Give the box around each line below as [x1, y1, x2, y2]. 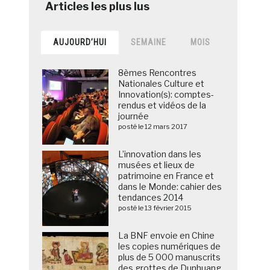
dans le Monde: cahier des [118, 181, 222, 192]
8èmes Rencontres [118, 67, 197, 78]
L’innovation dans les [118, 149, 202, 160]
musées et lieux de [118, 160, 195, 171]
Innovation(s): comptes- [118, 89, 215, 100]
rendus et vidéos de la [118, 100, 207, 111]
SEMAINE [131, 37, 167, 48]
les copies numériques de [118, 241, 221, 252]
